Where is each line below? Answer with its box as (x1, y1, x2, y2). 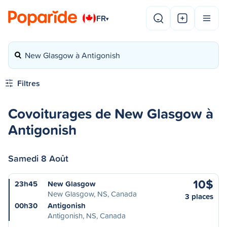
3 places (185, 191, 213, 202)
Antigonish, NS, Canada (48, 210, 126, 221)
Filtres (17, 78, 40, 89)
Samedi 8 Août (8, 152, 68, 165)
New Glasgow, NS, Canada (48, 188, 137, 199)
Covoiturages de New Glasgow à (8, 103, 213, 124)
